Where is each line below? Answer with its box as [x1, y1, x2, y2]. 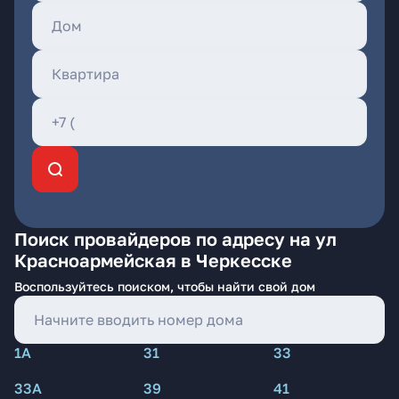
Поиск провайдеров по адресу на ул [14, 228, 337, 249]
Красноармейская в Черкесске [14, 249, 292, 271]
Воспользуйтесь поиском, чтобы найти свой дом [14, 279, 315, 294]
